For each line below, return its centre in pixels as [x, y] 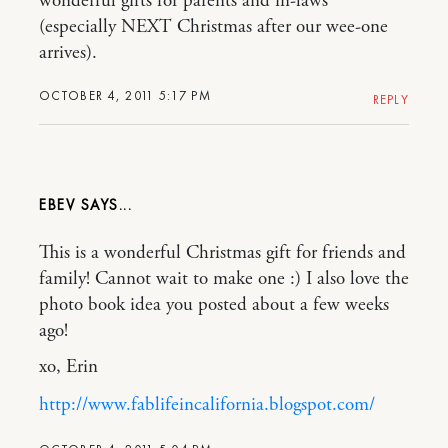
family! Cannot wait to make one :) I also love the [224, 278]
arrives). [68, 52]
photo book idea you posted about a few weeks [214, 304]
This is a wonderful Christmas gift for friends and [222, 252]
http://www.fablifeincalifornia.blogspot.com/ [207, 404]
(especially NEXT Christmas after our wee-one [213, 26]
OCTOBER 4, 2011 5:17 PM [125, 95]
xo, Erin [68, 366]
